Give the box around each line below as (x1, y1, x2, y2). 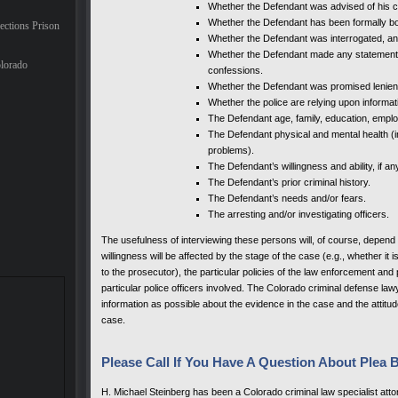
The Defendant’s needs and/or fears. (208, 192, 366, 203)
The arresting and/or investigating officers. (208, 208, 389, 219)
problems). (208, 144, 254, 155)
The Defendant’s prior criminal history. (208, 176, 370, 187)
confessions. (208, 64, 263, 76)
